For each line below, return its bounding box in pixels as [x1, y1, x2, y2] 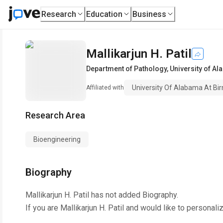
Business [132, 9, 167, 19]
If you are [25, 203, 60, 213]
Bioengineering [33, 135, 81, 143]
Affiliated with [86, 84, 124, 91]
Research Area [25, 110, 85, 120]
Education [86, 9, 123, 19]
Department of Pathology [86, 65, 167, 73]
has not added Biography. [89, 190, 178, 200]
